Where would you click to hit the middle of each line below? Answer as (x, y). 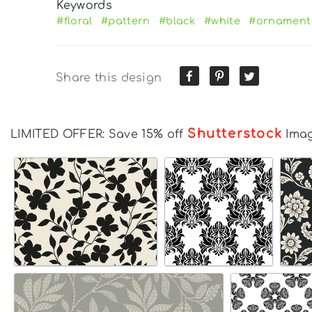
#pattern (125, 21)
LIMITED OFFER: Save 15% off (99, 134)
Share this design (109, 78)
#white (223, 21)
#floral (75, 21)
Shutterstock (235, 133)
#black (177, 21)
